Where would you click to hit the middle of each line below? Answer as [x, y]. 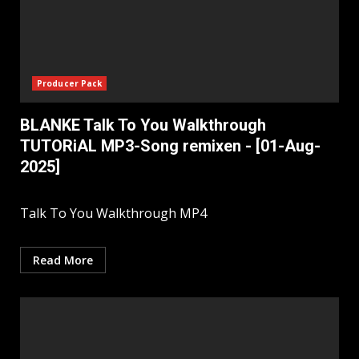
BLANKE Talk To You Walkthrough [143, 125]
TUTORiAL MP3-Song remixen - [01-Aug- [170, 146]
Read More [63, 260]
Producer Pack [70, 84]
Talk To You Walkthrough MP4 [115, 214]
